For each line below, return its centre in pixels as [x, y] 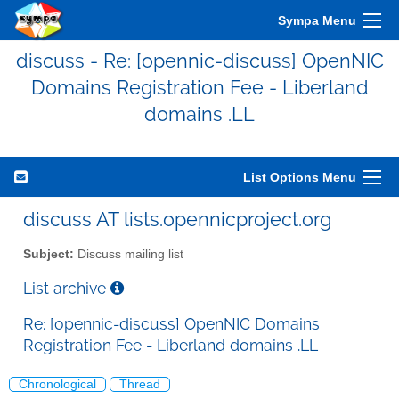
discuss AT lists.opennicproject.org [177, 219]
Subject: [49, 254]
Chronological [57, 385]
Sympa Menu [317, 20]
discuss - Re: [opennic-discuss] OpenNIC [199, 61]
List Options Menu [300, 177]
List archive [67, 288]
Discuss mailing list [129, 254]
